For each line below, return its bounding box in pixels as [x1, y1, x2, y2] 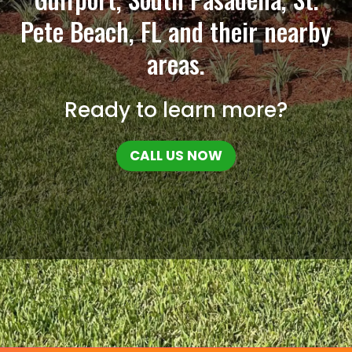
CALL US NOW [130, 146, 222, 166]
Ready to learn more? [64, 96, 288, 125]
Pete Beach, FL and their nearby [20, 13, 332, 50]
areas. [147, 45, 205, 82]
